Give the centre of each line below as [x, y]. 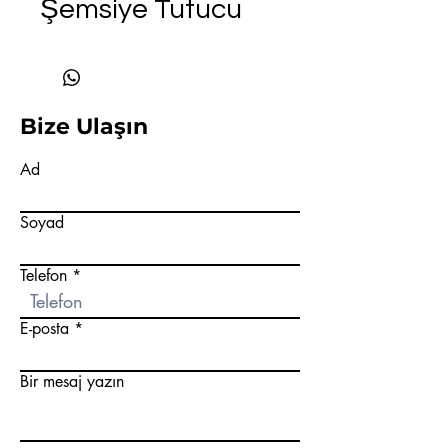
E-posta [44, 328]
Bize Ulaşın [84, 126]
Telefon [43, 275]
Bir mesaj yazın [72, 381]
